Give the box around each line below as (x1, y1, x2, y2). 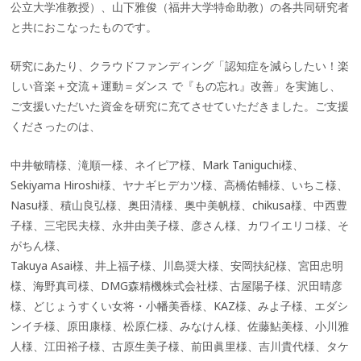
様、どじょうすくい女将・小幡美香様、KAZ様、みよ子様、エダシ (10, 297, 349, 313)
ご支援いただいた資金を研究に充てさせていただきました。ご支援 (10, 98, 350, 114)
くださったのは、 (10, 118, 102, 135)
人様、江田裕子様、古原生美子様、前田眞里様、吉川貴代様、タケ (10, 338, 350, 354)
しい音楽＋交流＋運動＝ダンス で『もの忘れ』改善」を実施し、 (10, 78, 342, 94)
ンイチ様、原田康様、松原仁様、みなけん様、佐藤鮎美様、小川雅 (10, 317, 350, 334)
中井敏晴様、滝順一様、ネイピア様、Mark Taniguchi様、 (10, 156, 305, 172)
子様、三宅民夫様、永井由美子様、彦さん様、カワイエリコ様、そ (10, 217, 350, 233)
